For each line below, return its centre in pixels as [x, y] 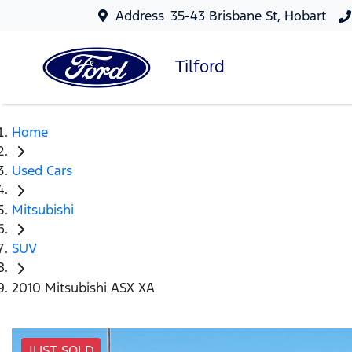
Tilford [200, 66]
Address [140, 16]
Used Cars [42, 171]
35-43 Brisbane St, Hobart [249, 16]
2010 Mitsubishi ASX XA [83, 287]
